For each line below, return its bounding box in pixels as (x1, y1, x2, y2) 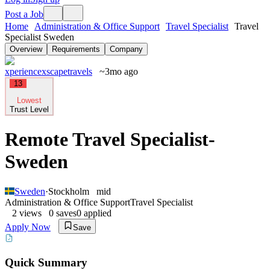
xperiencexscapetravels (5, 66, 92, 77)
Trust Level (10, 105, 49, 114)
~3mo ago (99, 66, 138, 77)
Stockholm (48, 186, 89, 196)
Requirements (52, 45, 100, 54)
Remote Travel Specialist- (5, 128, 215, 151)
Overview (10, 45, 42, 54)
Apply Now (5, 221, 51, 232)
